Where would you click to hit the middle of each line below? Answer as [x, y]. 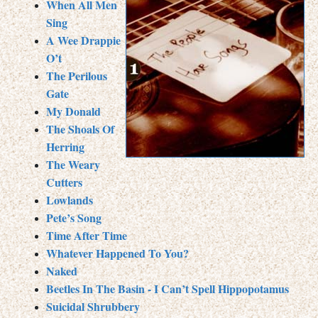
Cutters [64, 182]
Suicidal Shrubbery [93, 306]
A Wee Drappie [83, 40]
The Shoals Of [80, 128]
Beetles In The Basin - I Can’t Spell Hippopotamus [168, 288]
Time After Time [87, 235]
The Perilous [77, 75]
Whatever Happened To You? [117, 253]
